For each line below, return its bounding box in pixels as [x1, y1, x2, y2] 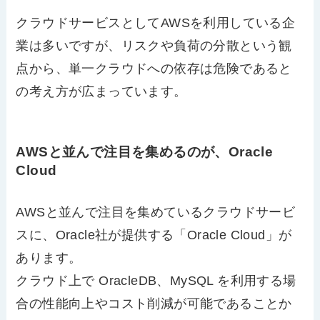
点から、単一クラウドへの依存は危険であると [16, 61, 292, 76]
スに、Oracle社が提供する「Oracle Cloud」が [16, 227, 292, 242]
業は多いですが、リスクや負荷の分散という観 [16, 39, 292, 53]
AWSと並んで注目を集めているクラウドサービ [16, 204, 296, 219]
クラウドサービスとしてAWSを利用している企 [16, 16, 296, 30]
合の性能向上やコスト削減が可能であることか [16, 296, 292, 311]
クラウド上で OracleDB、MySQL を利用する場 [16, 273, 296, 288]
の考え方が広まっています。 [16, 84, 187, 99]
